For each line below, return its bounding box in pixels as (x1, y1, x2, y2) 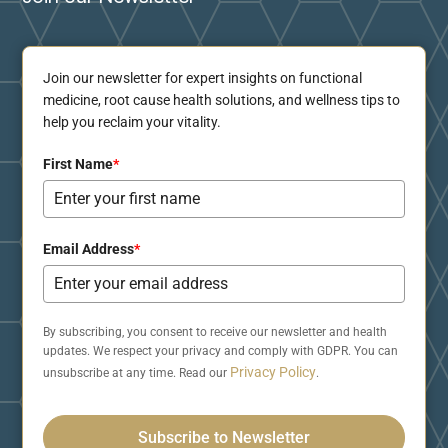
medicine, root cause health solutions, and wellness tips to (43, 91, 401, 108)
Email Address (43, 240, 135, 257)
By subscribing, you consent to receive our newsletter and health (43, 324, 388, 339)
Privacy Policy (230, 363, 317, 380)
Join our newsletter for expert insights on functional (43, 69, 363, 86)
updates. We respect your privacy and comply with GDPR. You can (43, 343, 399, 358)
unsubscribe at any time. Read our (43, 365, 231, 380)
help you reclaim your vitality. (43, 113, 222, 130)
